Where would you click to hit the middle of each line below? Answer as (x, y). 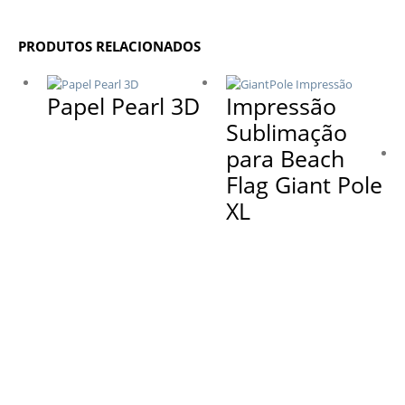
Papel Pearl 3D (123, 105)
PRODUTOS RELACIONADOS (109, 47)
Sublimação (287, 132)
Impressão (281, 105)
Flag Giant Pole (304, 184)
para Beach (285, 158)
